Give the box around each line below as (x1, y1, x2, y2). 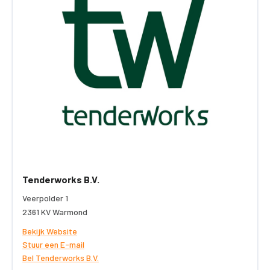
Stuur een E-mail (22, 239, 84, 250)
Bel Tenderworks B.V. (22, 253, 99, 263)
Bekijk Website (22, 226, 77, 237)
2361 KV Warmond (22, 207, 87, 218)
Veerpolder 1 (22, 193, 68, 204)
